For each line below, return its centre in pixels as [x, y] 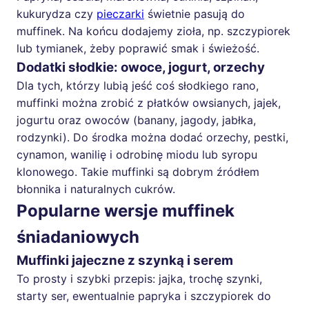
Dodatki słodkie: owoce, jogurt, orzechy [141, 67]
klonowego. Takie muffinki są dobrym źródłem [138, 171]
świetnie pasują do [195, 13]
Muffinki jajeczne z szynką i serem [125, 260]
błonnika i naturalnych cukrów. [96, 189]
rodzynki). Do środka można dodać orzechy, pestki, [152, 137]
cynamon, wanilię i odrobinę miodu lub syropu [137, 154]
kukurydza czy [57, 13]
